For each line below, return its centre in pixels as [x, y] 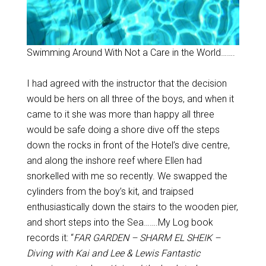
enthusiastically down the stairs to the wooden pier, [132, 207]
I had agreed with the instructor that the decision [126, 83]
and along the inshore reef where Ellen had [114, 161]
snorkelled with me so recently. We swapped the [127, 176]
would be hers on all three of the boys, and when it [130, 99]
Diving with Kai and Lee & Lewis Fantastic [113, 253]
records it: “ [50, 238]
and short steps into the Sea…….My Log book [120, 222]
